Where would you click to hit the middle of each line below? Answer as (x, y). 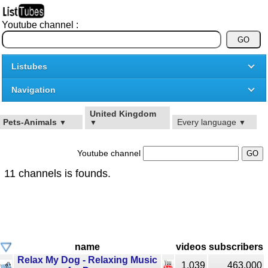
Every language (208, 122)
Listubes (29, 66)
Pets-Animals (31, 122)
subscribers (236, 247)
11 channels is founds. (57, 173)
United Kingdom (123, 114)
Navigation (33, 90)
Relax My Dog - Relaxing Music (87, 260)
